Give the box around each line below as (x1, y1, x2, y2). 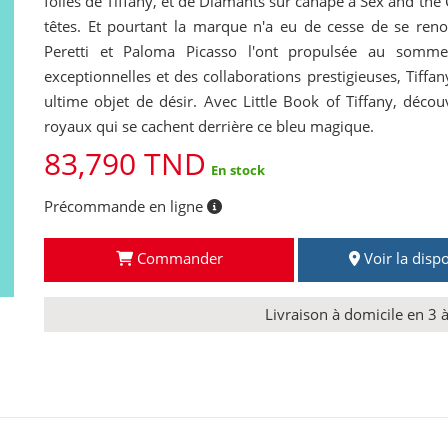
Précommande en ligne (44, 196, 203, 217)
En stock (211, 161, 265, 180)
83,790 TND (44, 143, 206, 185)
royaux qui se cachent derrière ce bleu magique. (44, 116, 374, 137)
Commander (132, 248, 223, 269)
